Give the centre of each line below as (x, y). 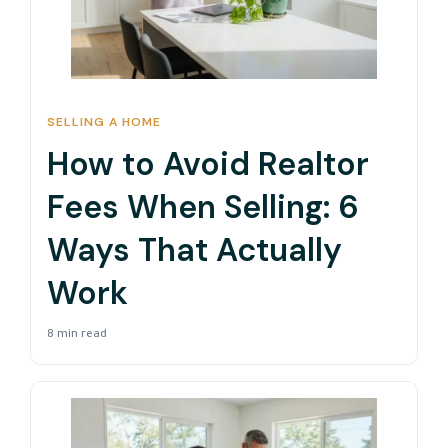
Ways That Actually (194, 249)
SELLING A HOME (104, 122)
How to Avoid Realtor (208, 163)
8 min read (77, 335)
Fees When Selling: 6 (203, 206)
